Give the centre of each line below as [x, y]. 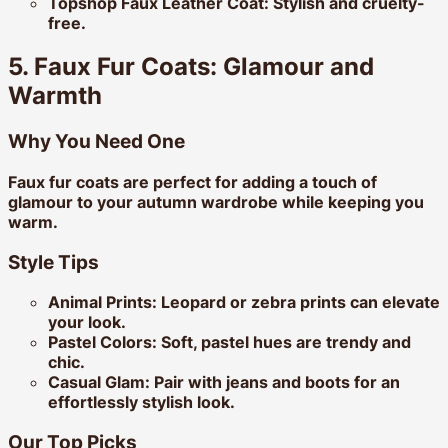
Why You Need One [96, 142]
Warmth [55, 96]
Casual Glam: [99, 382]
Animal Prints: [102, 302]
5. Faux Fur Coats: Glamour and [191, 67]
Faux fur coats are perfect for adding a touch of [192, 182]
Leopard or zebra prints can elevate [298, 302]
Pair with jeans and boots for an [275, 382]
